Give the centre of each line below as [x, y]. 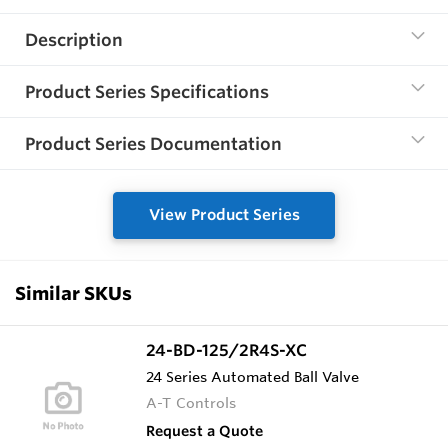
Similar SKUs [73, 292]
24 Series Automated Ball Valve [252, 376]
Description [74, 40]
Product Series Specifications [147, 92]
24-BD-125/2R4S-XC [226, 349]
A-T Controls [191, 402]
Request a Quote [204, 430]
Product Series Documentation [153, 144]
